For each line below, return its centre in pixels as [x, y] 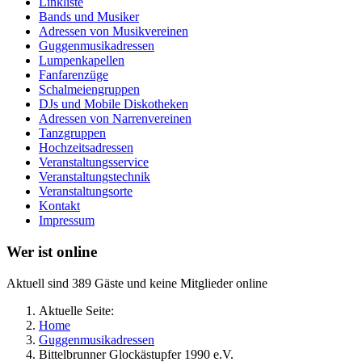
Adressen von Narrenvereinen [115, 119]
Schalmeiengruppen [89, 90]
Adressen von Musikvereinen [114, 32]
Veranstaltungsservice [94, 162]
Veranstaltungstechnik [95, 177]
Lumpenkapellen [82, 61]
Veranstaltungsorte [86, 192]
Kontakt [59, 206]
